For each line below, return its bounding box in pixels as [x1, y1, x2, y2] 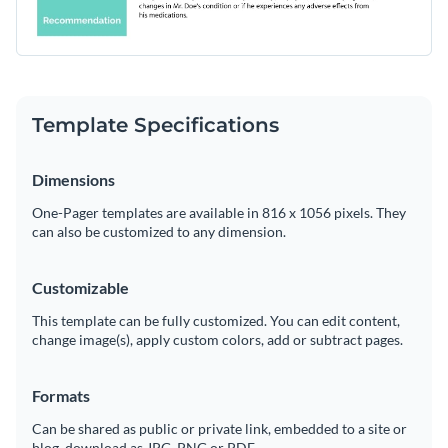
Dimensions [32, 170, 115, 190]
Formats [32, 386, 90, 406]
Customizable [32, 278, 129, 298]
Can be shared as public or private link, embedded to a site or [32, 420, 407, 438]
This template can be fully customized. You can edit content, [32, 312, 400, 330]
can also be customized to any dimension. [32, 223, 286, 241]
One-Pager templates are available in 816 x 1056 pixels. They [32, 204, 406, 222]
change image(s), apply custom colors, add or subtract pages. [32, 331, 403, 349]
